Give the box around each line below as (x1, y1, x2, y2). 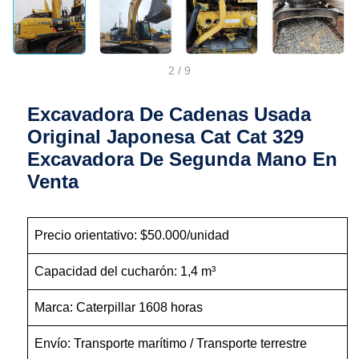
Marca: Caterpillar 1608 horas (34, 301, 204, 315)
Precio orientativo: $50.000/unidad (34, 228, 230, 243)
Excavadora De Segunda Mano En (27, 148, 338, 171)
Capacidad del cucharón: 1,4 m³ (34, 264, 216, 279)
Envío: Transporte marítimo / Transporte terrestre (34, 337, 308, 351)
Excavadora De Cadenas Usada (27, 103, 312, 126)
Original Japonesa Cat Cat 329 (27, 126, 305, 148)
